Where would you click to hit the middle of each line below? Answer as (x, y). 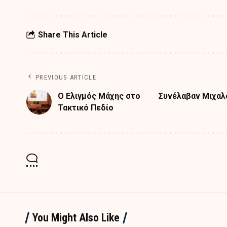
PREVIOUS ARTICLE (66, 78)
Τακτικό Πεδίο (86, 108)
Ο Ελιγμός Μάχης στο (99, 96)
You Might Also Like (76, 218)
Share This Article (73, 34)
